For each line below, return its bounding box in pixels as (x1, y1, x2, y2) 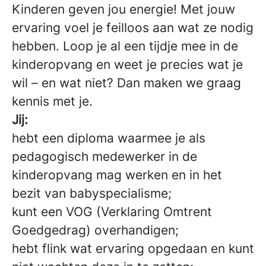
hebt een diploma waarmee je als (12, 130, 205, 145)
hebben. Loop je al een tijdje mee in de (12, 38, 238, 53)
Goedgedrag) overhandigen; (12, 222, 179, 237)
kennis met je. (12, 93, 93, 109)
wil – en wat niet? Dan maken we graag (12, 75, 241, 90)
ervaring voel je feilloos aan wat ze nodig (12, 20, 254, 35)
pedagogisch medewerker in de (12, 148, 197, 164)
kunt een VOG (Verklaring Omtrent (12, 204, 212, 219)
